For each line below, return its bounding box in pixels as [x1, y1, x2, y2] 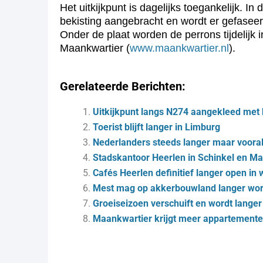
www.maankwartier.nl [130, 42, 229, 54]
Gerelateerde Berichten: [60, 79, 186, 93]
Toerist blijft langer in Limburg [93, 122, 220, 133]
